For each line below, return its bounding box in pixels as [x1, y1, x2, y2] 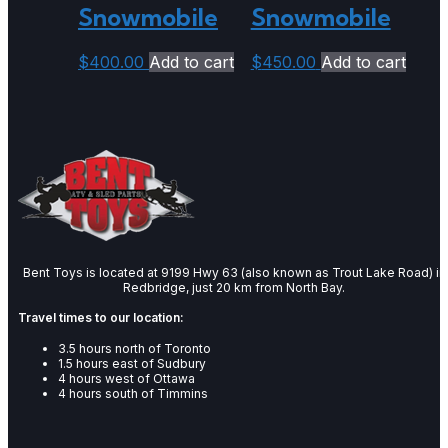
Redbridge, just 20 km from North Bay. [123, 279, 345, 295]
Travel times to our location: [18, 309, 184, 325]
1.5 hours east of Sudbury [58, 355, 206, 371]
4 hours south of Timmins [58, 385, 208, 401]
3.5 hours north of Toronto [58, 340, 211, 356]
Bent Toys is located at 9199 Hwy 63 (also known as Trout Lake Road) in [22, 264, 446, 280]
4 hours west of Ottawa [58, 370, 195, 386]
